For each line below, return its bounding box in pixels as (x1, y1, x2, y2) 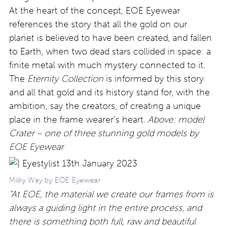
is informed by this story (103, 73, 204, 84)
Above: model (148, 114, 204, 125)
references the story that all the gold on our (9, 18, 187, 30)
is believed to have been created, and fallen (37, 32, 212, 43)
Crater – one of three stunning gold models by (9, 127, 199, 139)
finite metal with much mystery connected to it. (9, 59, 205, 71)
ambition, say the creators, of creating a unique (9, 100, 201, 111)
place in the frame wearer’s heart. (9, 114, 148, 125)
